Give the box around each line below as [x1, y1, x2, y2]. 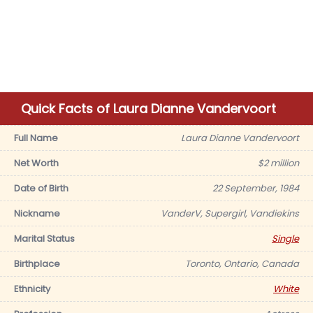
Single [272, 232, 299, 245]
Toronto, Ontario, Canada [185, 257, 299, 270]
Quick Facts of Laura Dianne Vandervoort [21, 100, 276, 117]
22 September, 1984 [212, 182, 299, 195]
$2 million [258, 156, 299, 170]
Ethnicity [14, 282, 50, 296]
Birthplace [14, 257, 60, 270]
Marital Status [14, 232, 75, 245]
